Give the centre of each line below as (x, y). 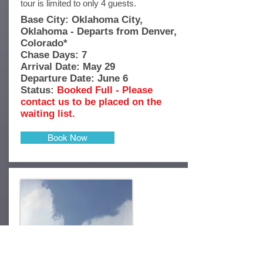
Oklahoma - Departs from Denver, (99, 31)
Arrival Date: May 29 (68, 67)
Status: (39, 90)
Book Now (68, 138)
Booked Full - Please (105, 90)
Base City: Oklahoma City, (82, 20)
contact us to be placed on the (91, 102)
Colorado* (44, 43)
